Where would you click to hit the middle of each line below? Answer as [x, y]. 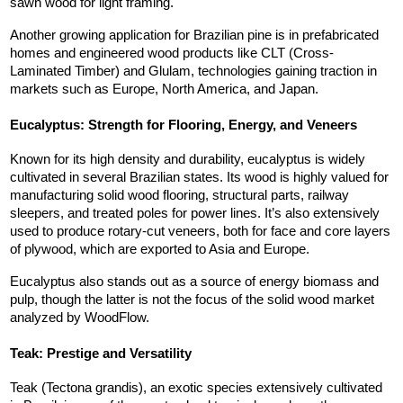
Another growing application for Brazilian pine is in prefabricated [194, 36]
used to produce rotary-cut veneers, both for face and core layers [200, 232]
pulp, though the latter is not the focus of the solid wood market [192, 300]
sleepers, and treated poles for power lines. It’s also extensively [194, 214]
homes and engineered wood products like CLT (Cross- [171, 54]
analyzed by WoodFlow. [79, 318]
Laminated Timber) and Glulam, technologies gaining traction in [193, 72]
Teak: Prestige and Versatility [100, 354]
